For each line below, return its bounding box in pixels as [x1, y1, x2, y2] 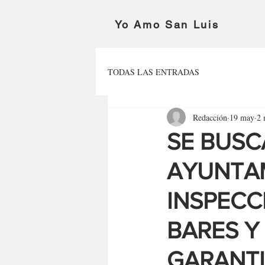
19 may [230, 111, 254, 123]
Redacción [193, 111, 227, 123]
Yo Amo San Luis [115, 18, 219, 31]
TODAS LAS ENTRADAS [108, 66, 199, 77]
